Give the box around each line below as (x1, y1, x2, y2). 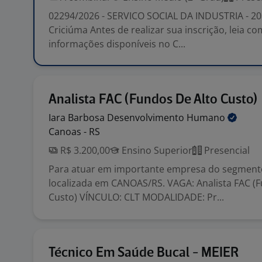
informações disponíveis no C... (49, 37, 185, 50)
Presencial (202, 144, 250, 157)
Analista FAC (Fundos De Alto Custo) (49, 93, 257, 106)
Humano (187, 111, 227, 124)
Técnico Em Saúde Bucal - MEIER (49, 246, 239, 260)
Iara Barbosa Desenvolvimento (49, 111, 187, 124)
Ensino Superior (119, 144, 192, 157)
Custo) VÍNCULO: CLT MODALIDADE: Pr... (49, 191, 224, 204)
